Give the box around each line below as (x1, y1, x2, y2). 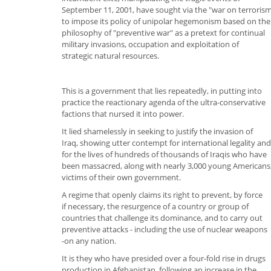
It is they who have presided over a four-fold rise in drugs (62, 252, 266, 264)
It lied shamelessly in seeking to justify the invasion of (62, 125, 253, 137)
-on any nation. (62, 235, 116, 246)
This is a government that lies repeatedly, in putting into (62, 85, 262, 96)
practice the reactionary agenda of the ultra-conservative (62, 96, 266, 108)
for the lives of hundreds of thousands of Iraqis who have (62, 148, 267, 160)
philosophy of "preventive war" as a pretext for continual (62, 27, 265, 38)
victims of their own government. (62, 171, 181, 183)
